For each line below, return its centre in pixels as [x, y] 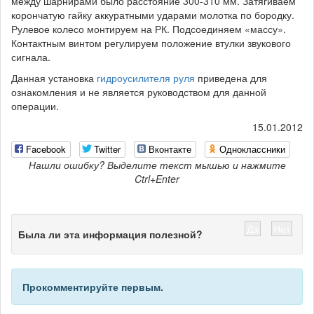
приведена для [231, 78]
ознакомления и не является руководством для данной [139, 92]
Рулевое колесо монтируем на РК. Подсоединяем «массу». [149, 29]
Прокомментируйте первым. [93, 287]
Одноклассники [252, 149]
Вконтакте [170, 149]
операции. [35, 106]
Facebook [46, 149]
